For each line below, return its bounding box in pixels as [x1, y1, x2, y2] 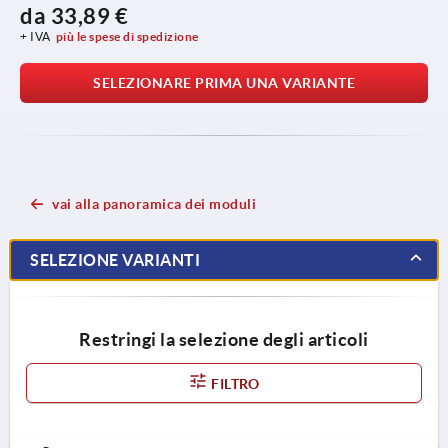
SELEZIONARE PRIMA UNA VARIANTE [93, 74, 355, 91]
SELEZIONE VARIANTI [30, 250, 200, 269]
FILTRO [208, 375, 260, 392]
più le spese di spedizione [55, 29, 199, 43]
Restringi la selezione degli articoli [79, 328, 369, 350]
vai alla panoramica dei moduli [52, 195, 256, 212]
